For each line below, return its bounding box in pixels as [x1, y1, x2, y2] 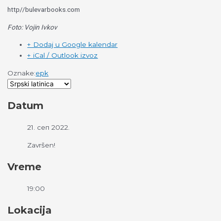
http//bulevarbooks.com [7, 5, 80, 14]
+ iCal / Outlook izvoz [27, 51, 98, 60]
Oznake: [7, 69, 36, 77]
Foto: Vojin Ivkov [7, 23, 58, 31]
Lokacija [7, 204, 52, 216]
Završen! [27, 141, 56, 149]
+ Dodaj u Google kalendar [27, 40, 118, 49]
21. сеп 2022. [27, 123, 70, 132]
